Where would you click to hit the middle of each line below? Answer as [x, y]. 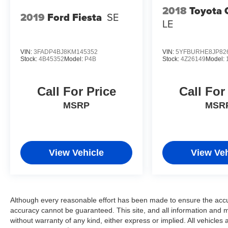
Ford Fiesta [75, 18]
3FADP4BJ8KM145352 [66, 52]
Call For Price [76, 92]
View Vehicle [77, 153]
